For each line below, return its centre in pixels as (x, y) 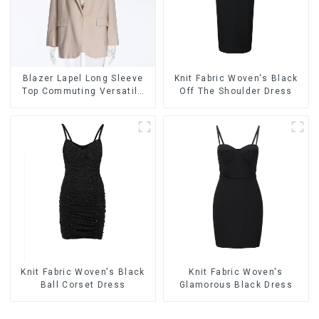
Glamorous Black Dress (236, 284)
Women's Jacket (83, 116)
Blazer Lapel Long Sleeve (83, 78)
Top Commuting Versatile (83, 91)
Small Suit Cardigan (83, 104)
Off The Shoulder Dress (236, 91)
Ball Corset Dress (83, 284)
